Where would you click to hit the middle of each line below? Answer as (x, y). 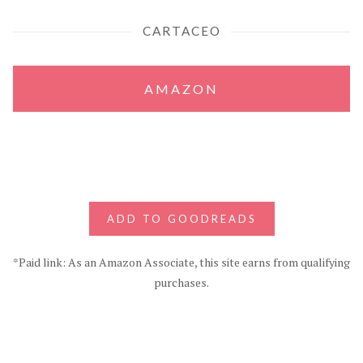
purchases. (181, 282)
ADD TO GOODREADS (181, 218)
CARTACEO (181, 30)
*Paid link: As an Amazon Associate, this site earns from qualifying (181, 262)
